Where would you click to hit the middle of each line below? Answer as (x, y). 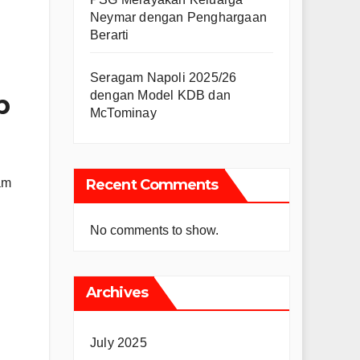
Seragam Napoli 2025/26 (164, 78)
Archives (117, 293)
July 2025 (119, 343)
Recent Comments (152, 185)
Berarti (110, 35)
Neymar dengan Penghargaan (178, 18)
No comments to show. (154, 231)
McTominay (123, 113)
